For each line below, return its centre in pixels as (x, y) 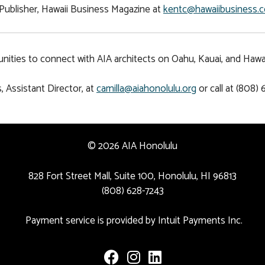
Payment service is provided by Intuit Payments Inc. (132, 221)
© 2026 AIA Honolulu (132, 146)
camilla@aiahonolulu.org (146, 89)
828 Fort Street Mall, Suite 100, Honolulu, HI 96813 (132, 176)
